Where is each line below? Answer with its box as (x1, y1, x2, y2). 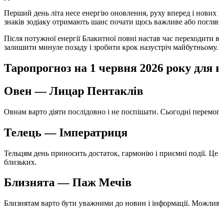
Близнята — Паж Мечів (4, 176, 131, 189)
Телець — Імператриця (4, 126, 128, 139)
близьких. (4, 157, 37, 166)
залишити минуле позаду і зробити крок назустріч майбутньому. (4, 43, 218, 52)
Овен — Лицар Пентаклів (4, 84, 143, 97)
